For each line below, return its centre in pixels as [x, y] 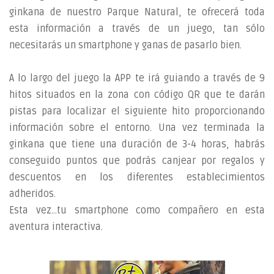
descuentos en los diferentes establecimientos [137, 177]
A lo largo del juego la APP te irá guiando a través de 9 [137, 78]
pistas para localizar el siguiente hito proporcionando [137, 111]
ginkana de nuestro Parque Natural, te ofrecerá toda [137, 12]
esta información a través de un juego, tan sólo [137, 29]
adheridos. [32, 194]
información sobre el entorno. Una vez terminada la [137, 128]
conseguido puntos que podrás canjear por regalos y [137, 161]
